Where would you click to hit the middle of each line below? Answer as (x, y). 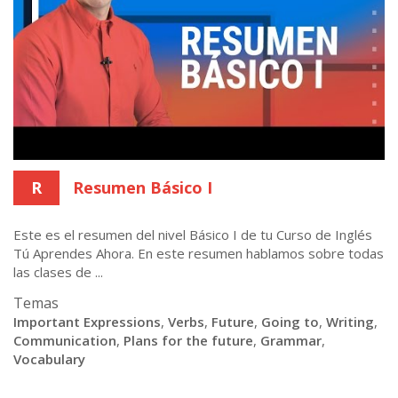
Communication (65, 340)
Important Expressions (87, 321)
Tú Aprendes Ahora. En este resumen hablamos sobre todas (199, 253)
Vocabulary (49, 358)
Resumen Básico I (143, 187)
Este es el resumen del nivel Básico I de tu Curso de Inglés (193, 234)
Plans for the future (188, 340)
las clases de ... (58, 271)
